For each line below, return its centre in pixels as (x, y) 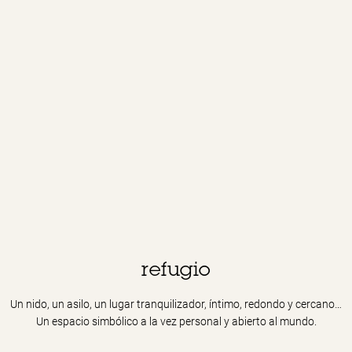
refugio (176, 272)
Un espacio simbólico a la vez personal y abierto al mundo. (176, 322)
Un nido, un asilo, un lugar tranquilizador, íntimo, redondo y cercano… (176, 304)
